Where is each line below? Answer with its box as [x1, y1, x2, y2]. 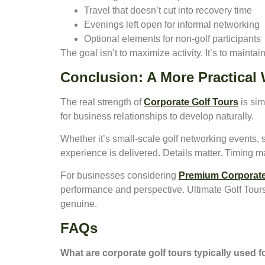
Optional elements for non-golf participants [84, 34, 261, 44]
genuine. [60, 199, 97, 209]
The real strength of [60, 96, 144, 107]
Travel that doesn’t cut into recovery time [84, 5, 252, 16]
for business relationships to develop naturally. [60, 111, 254, 121]
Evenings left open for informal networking [84, 20, 260, 30]
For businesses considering [60, 170, 179, 181]
